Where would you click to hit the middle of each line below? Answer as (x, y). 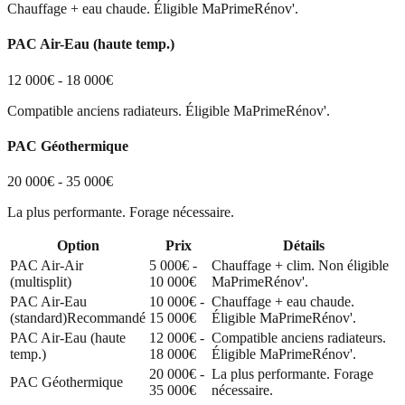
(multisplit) (41, 282)
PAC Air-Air (47, 266)
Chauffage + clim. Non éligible (300, 266)
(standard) (38, 318)
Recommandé (106, 318)
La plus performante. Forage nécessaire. (121, 212)
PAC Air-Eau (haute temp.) (91, 44)
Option (78, 246)
